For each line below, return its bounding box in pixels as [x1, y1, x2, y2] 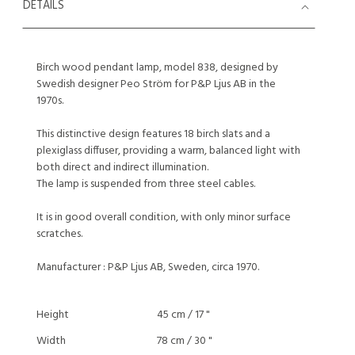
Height [36, 306, 69, 324]
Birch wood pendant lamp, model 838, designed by [36, 59, 278, 77]
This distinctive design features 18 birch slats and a [36, 125, 270, 143]
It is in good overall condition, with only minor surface [36, 208, 291, 227]
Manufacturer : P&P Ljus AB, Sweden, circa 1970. [36, 258, 259, 277]
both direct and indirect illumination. [36, 158, 208, 177]
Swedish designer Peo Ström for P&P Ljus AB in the [36, 75, 276, 94]
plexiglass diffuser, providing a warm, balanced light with [36, 142, 300, 160]
